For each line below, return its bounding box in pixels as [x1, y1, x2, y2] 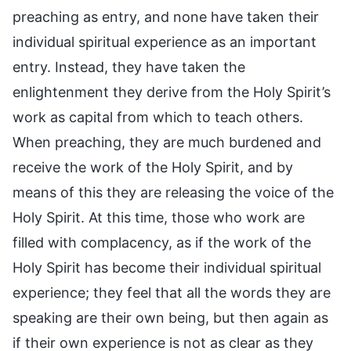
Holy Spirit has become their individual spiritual [13, 259, 321, 276]
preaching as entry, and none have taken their [13, 8, 319, 25]
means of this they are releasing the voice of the [13, 183, 334, 201]
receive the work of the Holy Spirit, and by [13, 158, 293, 175]
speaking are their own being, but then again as [13, 309, 328, 326]
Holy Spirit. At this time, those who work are [13, 208, 305, 226]
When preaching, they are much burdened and [13, 133, 321, 150]
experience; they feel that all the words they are [13, 284, 331, 301]
